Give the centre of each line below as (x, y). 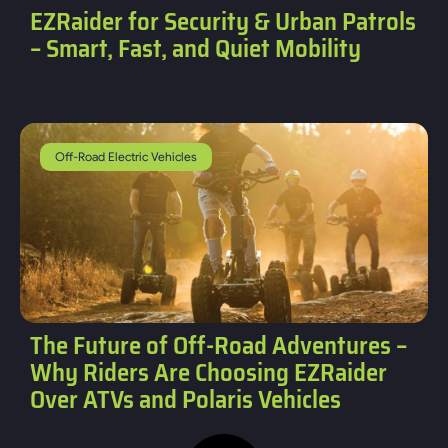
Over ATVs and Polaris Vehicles (185, 399)
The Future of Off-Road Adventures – (218, 345)
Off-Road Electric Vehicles (126, 156)
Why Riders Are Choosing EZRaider (208, 372)
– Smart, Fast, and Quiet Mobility (195, 48)
